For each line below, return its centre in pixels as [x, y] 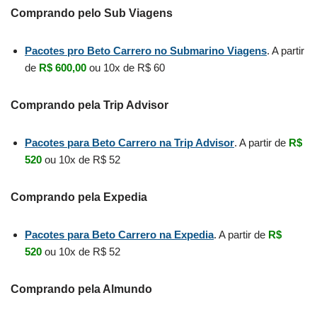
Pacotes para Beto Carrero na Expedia [119, 234]
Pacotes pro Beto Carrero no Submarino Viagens [146, 50]
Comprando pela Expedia [79, 197]
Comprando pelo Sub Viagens [92, 13]
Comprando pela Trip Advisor [90, 105]
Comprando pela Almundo [81, 289]
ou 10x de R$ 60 [126, 67]
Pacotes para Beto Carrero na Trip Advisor [129, 142]
